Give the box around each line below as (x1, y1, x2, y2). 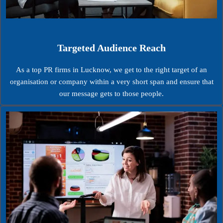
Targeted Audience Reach (57, 42, 166, 53)
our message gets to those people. (59, 89, 164, 98)
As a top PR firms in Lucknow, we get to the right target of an (16, 65, 207, 74)
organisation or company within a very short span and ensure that (9, 77, 214, 86)
